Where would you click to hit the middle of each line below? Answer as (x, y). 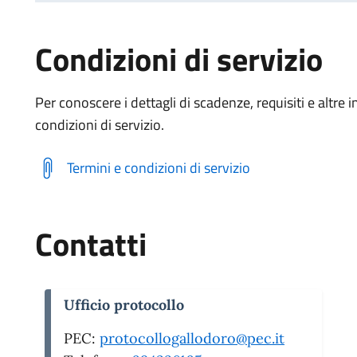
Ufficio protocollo (124, 304)
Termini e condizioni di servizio (159, 168)
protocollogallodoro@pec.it (192, 338)
